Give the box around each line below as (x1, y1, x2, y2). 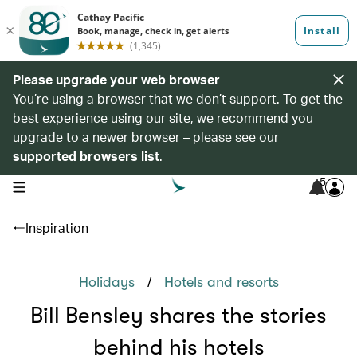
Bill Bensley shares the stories (30, 303, 327, 328)
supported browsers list (13, 147, 159, 164)
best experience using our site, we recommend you (13, 109, 313, 126)
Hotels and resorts (163, 274, 279, 290)
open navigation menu (12, 179, 113, 192)
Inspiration (25, 219, 88, 236)
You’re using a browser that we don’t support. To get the (13, 90, 343, 107)
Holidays (78, 274, 135, 290)
